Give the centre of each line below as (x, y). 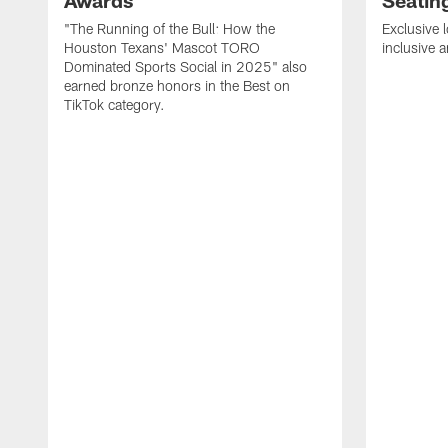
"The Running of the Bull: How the (169, 29)
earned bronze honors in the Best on (177, 86)
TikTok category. (114, 105)
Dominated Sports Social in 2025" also (185, 67)
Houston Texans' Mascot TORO (162, 48)
